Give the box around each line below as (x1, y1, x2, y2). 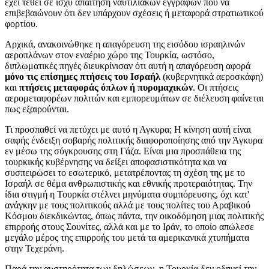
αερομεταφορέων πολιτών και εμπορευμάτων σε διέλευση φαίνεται (5, 92, 264, 103)
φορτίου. (5, 18, 40, 29)
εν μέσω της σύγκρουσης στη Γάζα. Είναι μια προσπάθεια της (5, 145, 241, 156)
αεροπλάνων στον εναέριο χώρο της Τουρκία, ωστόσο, (5, 49, 214, 60)
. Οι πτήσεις (193, 82, 238, 92)
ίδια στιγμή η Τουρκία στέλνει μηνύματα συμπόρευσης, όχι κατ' (5, 189, 249, 199)
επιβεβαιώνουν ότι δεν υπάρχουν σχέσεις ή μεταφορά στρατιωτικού (5, 7, 264, 18)
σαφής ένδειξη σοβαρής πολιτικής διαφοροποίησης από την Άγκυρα (5, 134, 262, 145)
